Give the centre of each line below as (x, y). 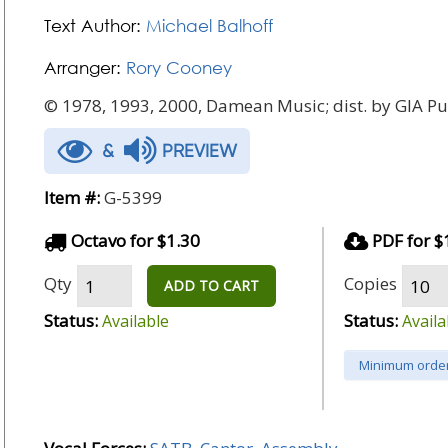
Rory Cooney (179, 67)
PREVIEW (197, 150)
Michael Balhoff (209, 25)
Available (135, 321)
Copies (370, 283)
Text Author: (92, 25)
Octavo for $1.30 (133, 240)
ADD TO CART (211, 285)
